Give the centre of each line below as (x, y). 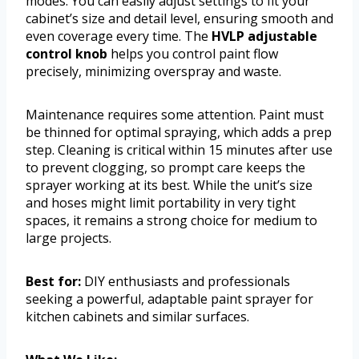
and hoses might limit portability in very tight (161, 203)
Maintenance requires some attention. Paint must (175, 115)
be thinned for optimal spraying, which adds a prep (179, 133)
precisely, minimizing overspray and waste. (153, 72)
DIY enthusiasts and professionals (186, 282)
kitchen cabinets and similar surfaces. (137, 317)
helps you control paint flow (193, 54)
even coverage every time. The (119, 36)
